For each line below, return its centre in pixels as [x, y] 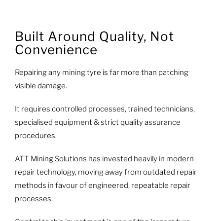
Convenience [56, 49]
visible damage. [41, 86]
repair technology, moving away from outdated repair [106, 172]
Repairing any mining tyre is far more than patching [101, 73]
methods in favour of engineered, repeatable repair [102, 186]
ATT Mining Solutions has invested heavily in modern [104, 159]
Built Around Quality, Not [94, 36]
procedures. [36, 136]
